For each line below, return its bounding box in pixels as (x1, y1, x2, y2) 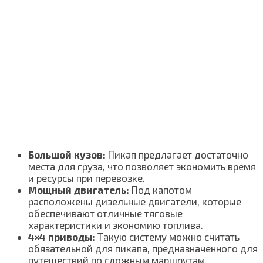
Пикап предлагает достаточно (106, 149, 248, 161)
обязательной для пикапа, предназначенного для (28, 242, 258, 255)
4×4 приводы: (28, 231, 95, 243)
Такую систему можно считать (95, 231, 240, 243)
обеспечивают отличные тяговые (28, 207, 183, 220)
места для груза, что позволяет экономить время (28, 160, 256, 173)
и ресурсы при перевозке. (28, 172, 145, 184)
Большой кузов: (28, 149, 106, 161)
